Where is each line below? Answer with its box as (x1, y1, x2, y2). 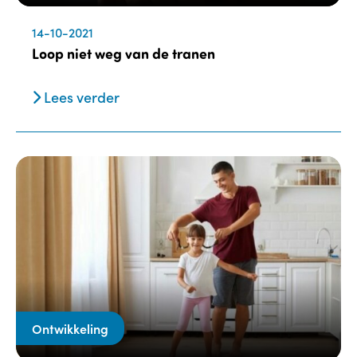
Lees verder (41, 86, 120, 107)
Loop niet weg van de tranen (32, 43, 215, 63)
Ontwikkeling (32, 320, 108, 338)
